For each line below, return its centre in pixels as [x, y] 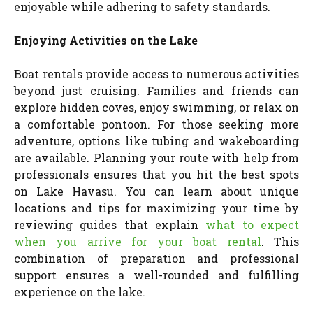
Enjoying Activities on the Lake [106, 40]
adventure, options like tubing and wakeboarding [156, 140]
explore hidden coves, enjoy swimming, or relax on [156, 107]
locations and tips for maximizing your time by [156, 208]
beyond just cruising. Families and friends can [156, 90]
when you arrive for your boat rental [138, 241]
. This [280, 241]
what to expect [253, 224]
